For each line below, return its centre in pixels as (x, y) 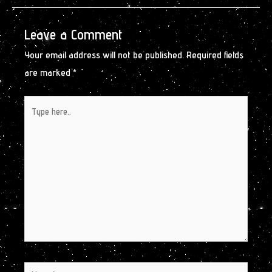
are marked (49, 72)
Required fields (215, 55)
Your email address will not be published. (104, 55)
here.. (35, 121)
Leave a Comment (73, 34)
